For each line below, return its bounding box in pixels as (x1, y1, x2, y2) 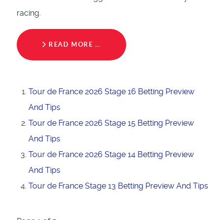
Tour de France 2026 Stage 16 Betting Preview (28, 87, 194, 97)
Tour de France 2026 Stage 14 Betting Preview (28, 150, 194, 160)
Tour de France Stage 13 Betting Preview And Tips (28, 181, 208, 191)
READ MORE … (46, 41, 101, 49)
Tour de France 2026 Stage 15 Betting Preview (28, 118, 194, 128)
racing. (17, 8, 41, 18)
